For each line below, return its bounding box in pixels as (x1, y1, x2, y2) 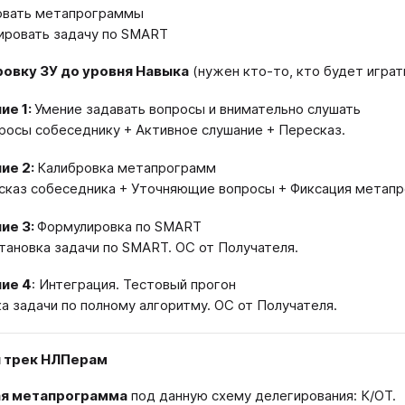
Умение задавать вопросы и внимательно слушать (34, 100, 361, 118)
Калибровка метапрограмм (37, 158, 216, 176)
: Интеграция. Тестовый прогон (32, 276, 236, 294)
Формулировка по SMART (37, 217, 202, 235)
